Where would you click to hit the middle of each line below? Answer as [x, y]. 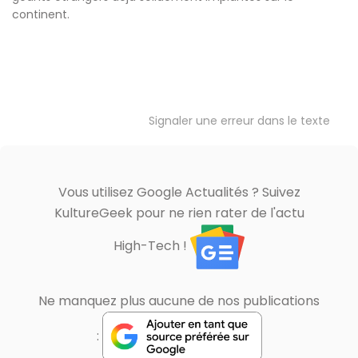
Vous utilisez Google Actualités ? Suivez [179, 192]
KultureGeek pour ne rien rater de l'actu [179, 213]
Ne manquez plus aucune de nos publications [179, 300]
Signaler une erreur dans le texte [239, 120]
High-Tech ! [152, 246]
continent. [41, 14]
